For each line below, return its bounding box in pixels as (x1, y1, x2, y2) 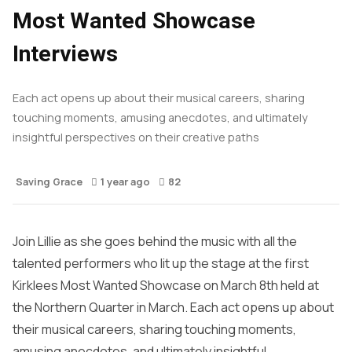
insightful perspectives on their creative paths (13, 130, 259, 145)
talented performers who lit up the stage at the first (13, 255, 309, 273)
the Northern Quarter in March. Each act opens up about (13, 299, 334, 317)
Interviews (13, 41, 118, 67)
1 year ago (101, 174, 150, 189)
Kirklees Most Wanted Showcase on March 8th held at (13, 277, 319, 295)
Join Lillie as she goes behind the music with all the (13, 233, 297, 251)
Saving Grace (16, 174, 82, 189)
